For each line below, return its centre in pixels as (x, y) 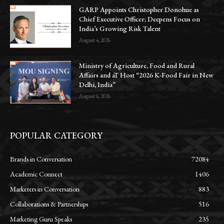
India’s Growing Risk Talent (120, 28)
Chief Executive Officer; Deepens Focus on (140, 19)
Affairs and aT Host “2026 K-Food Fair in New (146, 75)
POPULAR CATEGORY (56, 135)
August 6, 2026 (95, 96)
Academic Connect (36, 174)
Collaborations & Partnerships (49, 204)
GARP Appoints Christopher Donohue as (139, 9)
